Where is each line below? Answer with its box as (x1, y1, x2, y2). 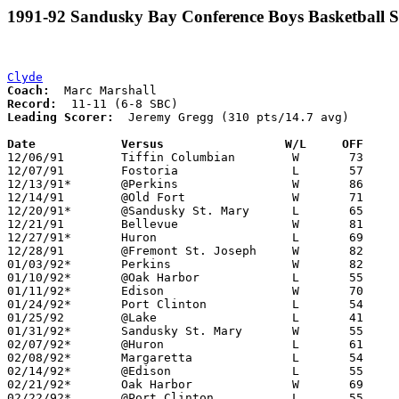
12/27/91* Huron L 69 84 (7, 230, 71, 244)
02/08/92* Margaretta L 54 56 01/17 (7, 350, 71, 364)
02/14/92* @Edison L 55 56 (7, 363, 71, 378)
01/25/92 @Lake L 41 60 (7, 310, 64, 324)
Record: (7, 96, 57, 110)
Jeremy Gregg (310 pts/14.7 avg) (114, 110, 349, 124)
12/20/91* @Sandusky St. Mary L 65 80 (7, 203, 71, 217)
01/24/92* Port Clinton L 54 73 (7, 297, 71, 311)
